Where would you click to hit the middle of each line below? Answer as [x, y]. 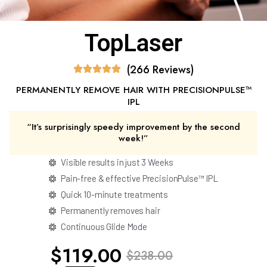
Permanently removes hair [111, 210]
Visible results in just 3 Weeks [117, 162]
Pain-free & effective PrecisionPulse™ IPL [139, 178]
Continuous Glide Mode [104, 226]
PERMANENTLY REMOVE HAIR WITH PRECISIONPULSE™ [133, 90]
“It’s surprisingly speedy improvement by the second [133, 127]
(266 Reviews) [160, 70]
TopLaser [133, 43]
